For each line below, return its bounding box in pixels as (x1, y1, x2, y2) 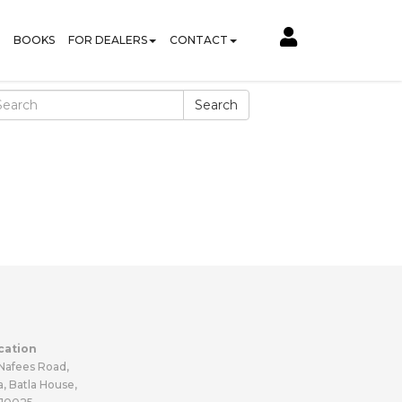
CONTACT (170, 33, 228, 47)
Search (195, 97, 238, 113)
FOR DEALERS (68, 33, 147, 47)
